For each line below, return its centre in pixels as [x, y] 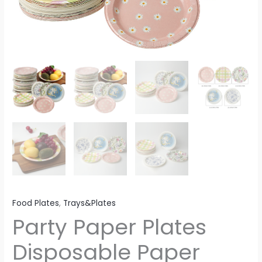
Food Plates [36, 203]
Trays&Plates [90, 203]
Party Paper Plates [110, 227]
